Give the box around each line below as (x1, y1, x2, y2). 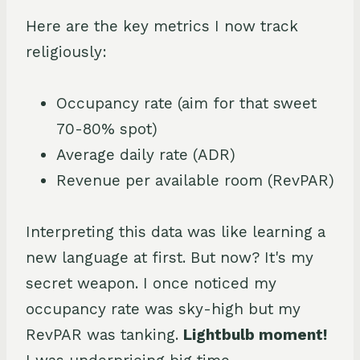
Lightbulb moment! (183, 325, 327, 344)
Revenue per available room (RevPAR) (56, 170, 334, 190)
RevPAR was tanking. (26, 325, 183, 344)
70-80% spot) (56, 119, 157, 138)
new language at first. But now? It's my (26, 247, 313, 267)
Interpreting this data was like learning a (26, 222, 325, 241)
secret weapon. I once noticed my (26, 273, 276, 292)
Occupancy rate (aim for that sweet (56, 93, 317, 112)
